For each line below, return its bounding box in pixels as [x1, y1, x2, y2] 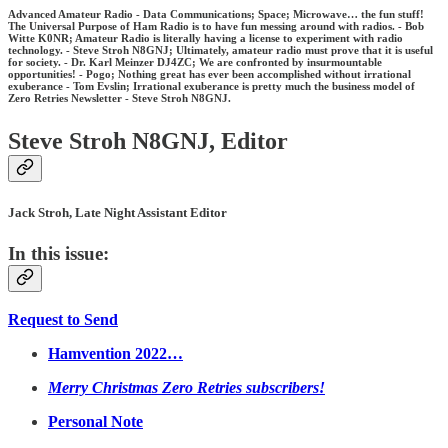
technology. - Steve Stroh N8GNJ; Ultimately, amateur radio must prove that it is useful [8, 43, 433, 56]
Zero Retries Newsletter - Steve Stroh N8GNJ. [8, 91, 231, 104]
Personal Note [48, 412, 143, 430]
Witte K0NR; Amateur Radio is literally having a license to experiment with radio [8, 31, 403, 44]
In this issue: [8, 242, 109, 264]
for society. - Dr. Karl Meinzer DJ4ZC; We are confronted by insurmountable [8, 55, 382, 68]
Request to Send [8, 310, 118, 328]
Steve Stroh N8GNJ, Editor [8, 128, 288, 155]
